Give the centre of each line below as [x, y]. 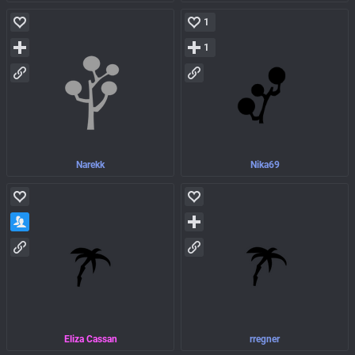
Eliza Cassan [90, 340]
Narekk [90, 165]
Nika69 [265, 165]
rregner [265, 340]
